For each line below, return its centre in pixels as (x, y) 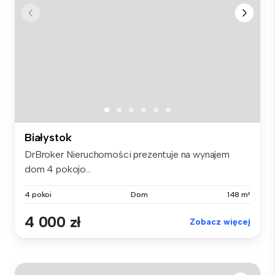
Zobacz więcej (220, 222)
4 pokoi (38, 194)
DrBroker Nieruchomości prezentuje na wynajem (127, 154)
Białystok (48, 137)
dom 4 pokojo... (58, 169)
